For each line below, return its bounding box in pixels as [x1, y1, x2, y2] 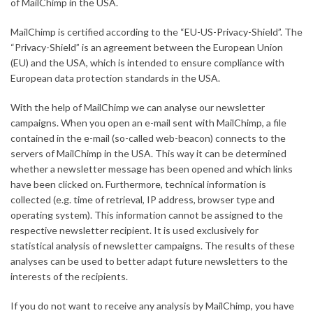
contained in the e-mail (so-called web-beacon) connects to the [10, 132, 286, 145]
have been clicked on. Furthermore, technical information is [10, 178, 266, 191]
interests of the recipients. [10, 270, 128, 283]
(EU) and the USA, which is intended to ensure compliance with [10, 57, 284, 69]
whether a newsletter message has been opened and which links [10, 163, 293, 175]
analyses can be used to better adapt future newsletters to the [10, 255, 288, 268]
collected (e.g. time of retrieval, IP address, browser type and [10, 194, 275, 206]
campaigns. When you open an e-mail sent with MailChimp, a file [10, 117, 286, 129]
